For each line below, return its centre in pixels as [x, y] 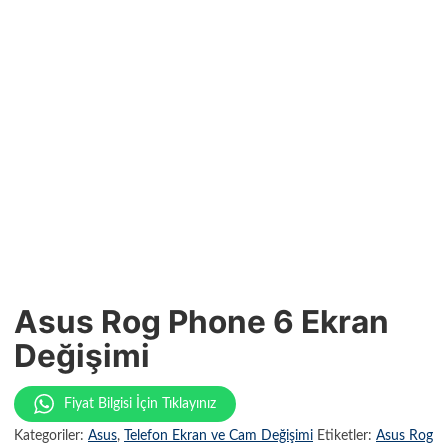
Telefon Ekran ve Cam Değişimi [218, 436]
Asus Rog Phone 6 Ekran [201, 322]
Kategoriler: [51, 436]
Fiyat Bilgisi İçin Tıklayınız [140, 404]
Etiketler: [346, 436]
